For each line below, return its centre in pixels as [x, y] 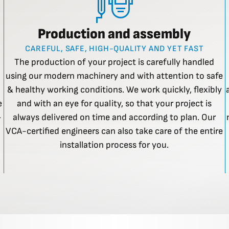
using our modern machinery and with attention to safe [114, 76]
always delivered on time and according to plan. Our [114, 118]
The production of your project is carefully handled [114, 62]
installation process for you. [114, 145]
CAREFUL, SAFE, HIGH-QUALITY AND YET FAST [114, 49]
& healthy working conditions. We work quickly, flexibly [114, 90]
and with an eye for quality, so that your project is [114, 104]
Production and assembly [114, 34]
